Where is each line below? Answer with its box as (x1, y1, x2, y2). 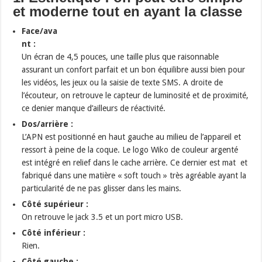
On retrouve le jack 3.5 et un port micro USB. (22, 212, 184, 222)
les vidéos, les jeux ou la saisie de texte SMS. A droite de (22, 78, 223, 88)
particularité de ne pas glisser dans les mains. (22, 184, 182, 194)
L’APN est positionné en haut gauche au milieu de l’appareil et (22, 132, 242, 142)
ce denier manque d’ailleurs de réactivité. (22, 104, 166, 113)
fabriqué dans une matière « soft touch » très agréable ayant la (22, 171, 247, 181)
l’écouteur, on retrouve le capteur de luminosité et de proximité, (22, 91, 249, 101)
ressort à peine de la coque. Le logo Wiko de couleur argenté (22, 145, 239, 155)
